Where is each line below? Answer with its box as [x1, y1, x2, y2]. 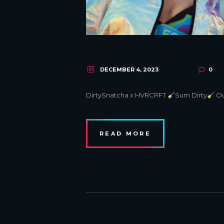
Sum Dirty [174, 91, 207, 99]
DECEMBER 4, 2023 [99, 66, 158, 73]
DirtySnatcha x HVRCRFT [86, 91, 167, 99]
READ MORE [99, 130, 151, 137]
